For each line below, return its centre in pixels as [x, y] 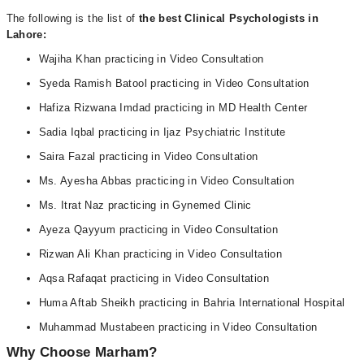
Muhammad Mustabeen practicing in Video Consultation [178, 327]
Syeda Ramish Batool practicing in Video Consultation [174, 83]
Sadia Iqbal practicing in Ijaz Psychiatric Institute [162, 132]
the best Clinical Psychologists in [229, 18]
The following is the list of [72, 18]
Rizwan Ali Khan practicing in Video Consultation [160, 254]
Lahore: [26, 35]
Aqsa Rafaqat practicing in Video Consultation [154, 278]
